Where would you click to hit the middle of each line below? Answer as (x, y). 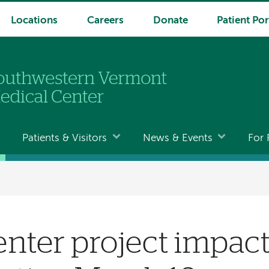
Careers (105, 21)
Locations (34, 21)
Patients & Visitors (65, 138)
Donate (170, 21)
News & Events (177, 138)
